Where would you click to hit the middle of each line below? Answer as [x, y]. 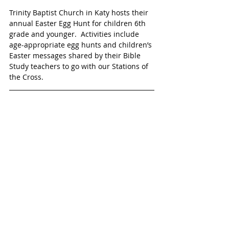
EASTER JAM [34, 104]
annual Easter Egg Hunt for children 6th [78, 24]
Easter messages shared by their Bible [76, 56]
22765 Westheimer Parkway [65, 202]
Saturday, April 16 [44, 129]
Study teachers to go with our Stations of [80, 66]
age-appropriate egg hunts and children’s [82, 45]
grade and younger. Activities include [75, 34]
